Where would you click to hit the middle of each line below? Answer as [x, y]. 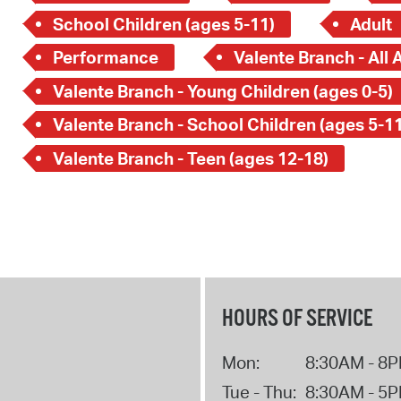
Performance [105, 58]
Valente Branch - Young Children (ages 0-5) [222, 91]
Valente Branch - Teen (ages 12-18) [190, 158]
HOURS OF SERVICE [297, 320]
